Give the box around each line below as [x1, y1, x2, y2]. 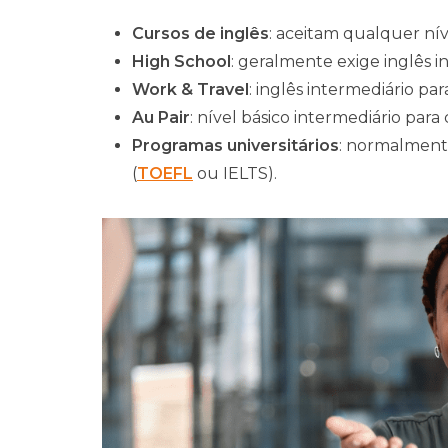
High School [132, 52, 231, 71]
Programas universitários [132, 136, 339, 155]
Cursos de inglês [132, 24, 269, 43]
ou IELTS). [193, 164, 277, 183]
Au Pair [132, 108, 190, 127]
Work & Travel [132, 80, 249, 99]
